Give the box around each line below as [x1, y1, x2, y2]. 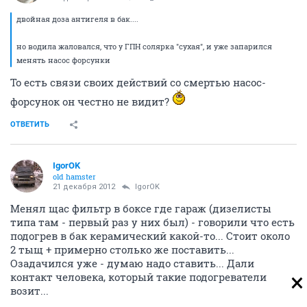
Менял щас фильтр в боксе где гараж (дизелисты [10, 201, 271, 216]
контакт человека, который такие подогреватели [10, 270, 267, 284]
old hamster [53, 171, 96, 182]
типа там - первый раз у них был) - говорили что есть [10, 215, 295, 230]
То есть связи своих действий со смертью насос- [10, 75, 266, 90]
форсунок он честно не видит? [10, 95, 172, 109]
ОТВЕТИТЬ [10, 120, 49, 130]
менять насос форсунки [16, 55, 110, 66]
